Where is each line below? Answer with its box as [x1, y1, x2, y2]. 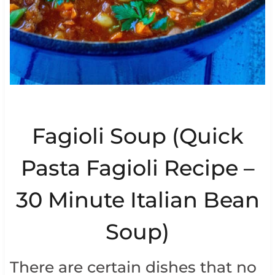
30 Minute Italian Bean [15, 186, 260, 213]
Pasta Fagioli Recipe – [20, 154, 255, 181]
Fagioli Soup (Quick [31, 122, 244, 149]
